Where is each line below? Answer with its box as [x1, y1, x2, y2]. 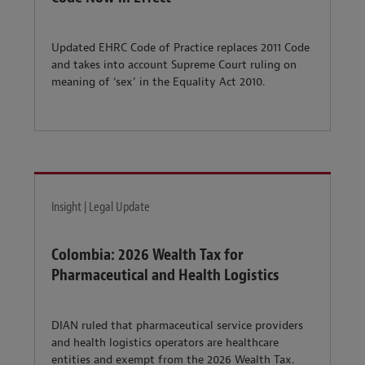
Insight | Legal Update [51, 199, 150, 215]
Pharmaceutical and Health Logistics [51, 264, 279, 285]
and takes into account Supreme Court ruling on [51, 58, 297, 73]
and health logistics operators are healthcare [51, 336, 279, 350]
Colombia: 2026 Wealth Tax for [51, 244, 244, 265]
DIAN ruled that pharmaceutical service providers [51, 319, 303, 333]
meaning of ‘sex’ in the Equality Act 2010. [51, 75, 268, 90]
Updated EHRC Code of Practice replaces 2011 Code [51, 41, 310, 55]
